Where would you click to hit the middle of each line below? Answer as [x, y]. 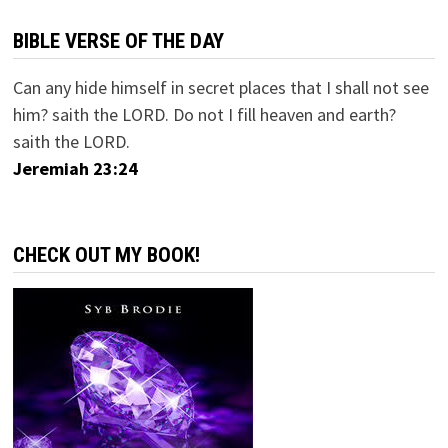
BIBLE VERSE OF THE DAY [118, 40]
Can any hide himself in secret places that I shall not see [220, 87]
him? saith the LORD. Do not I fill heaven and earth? [204, 114]
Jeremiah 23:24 [75, 168]
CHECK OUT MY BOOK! [106, 254]
